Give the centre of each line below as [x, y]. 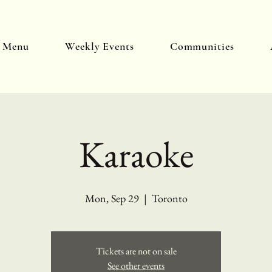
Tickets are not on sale [136, 251]
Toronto [169, 198]
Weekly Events [100, 46]
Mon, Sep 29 [112, 198]
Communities [202, 46]
